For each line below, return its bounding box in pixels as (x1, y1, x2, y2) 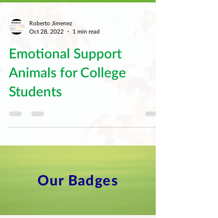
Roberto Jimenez (29, 31, 72, 38)
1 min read (73, 39, 100, 47)
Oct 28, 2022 (29, 39, 64, 47)
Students (9, 94, 62, 111)
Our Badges (37, 183, 119, 200)
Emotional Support (9, 56, 122, 73)
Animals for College (9, 75, 126, 92)
